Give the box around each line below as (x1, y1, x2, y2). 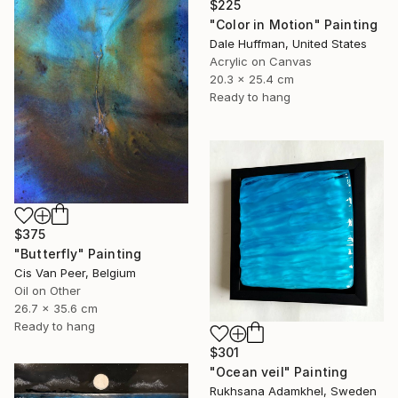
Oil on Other (14, 283, 81, 298)
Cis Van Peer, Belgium (14, 266, 136, 281)
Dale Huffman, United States (210, 36, 367, 51)
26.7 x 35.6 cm (14, 301, 98, 316)
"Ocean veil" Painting (210, 364, 348, 380)
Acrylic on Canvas (210, 53, 312, 68)
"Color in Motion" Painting (210, 16, 378, 32)
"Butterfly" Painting (14, 246, 142, 262)
